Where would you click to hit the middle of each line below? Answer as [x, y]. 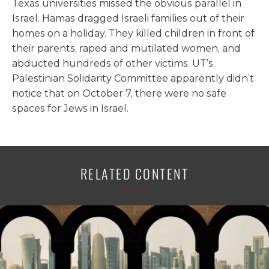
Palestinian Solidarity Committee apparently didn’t [133, 78]
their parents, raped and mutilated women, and [126, 48]
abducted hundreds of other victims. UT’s [113, 63]
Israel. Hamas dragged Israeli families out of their [128, 18]
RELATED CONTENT [134, 174]
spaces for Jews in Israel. [70, 108]
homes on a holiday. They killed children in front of [133, 33]
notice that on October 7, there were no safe [119, 93]
